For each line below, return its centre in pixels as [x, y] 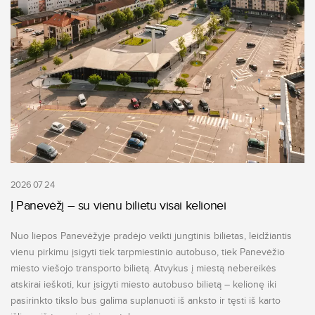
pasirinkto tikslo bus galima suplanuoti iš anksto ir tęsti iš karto [146, 300]
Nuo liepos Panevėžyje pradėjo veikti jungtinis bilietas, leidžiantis [151, 236]
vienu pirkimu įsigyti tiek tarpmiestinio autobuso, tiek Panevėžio [148, 252]
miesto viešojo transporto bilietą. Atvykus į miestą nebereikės [143, 268]
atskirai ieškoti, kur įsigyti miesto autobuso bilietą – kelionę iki [143, 284]
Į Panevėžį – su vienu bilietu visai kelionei [118, 205]
